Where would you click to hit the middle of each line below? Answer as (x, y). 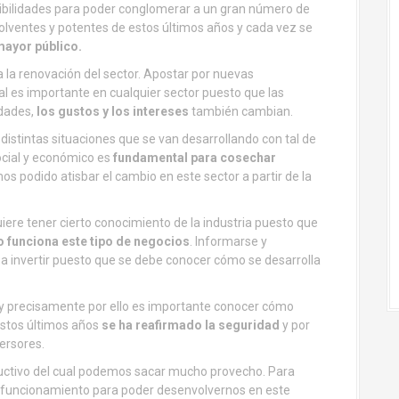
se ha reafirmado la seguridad (191, 325)
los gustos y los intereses (111, 111)
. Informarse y (228, 241)
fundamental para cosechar (195, 158)
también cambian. (241, 111)
